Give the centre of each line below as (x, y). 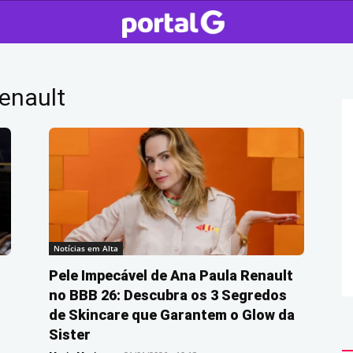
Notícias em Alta (86, 248)
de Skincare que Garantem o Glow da (172, 315)
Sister (70, 334)
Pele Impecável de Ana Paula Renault (171, 275)
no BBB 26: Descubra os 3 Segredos (168, 295)
